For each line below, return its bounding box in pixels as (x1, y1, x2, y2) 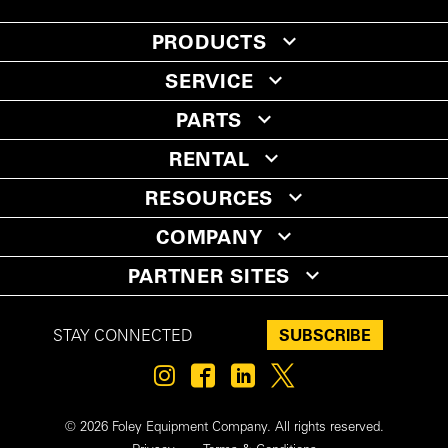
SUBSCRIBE (278, 324, 371, 345)
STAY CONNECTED (53, 328, 194, 345)
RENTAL (168, 146, 250, 171)
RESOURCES (145, 185, 273, 210)
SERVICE (165, 68, 254, 93)
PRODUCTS (151, 29, 267, 54)
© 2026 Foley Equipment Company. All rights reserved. (64, 420, 384, 435)
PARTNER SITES (128, 263, 290, 288)
